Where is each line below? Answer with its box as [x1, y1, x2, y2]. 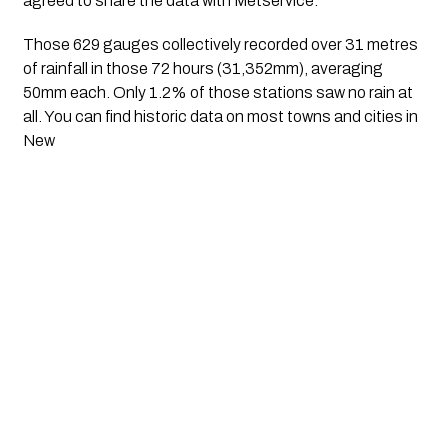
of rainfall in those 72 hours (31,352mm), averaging [22, 60, 383, 78]
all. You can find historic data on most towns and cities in [22, 108, 418, 126]
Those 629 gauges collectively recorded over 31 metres [22, 36, 418, 54]
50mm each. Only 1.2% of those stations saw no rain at [22, 84, 413, 102]
